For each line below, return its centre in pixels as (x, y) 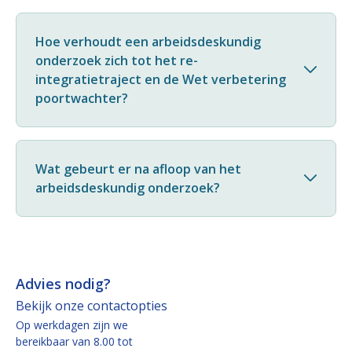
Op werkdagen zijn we (72, 324)
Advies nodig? (63, 283)
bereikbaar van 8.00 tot (74, 341)
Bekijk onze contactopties (92, 305)
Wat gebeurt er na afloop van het (138, 169)
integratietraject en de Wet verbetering (161, 79)
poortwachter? (82, 98)
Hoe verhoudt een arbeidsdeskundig (148, 41)
